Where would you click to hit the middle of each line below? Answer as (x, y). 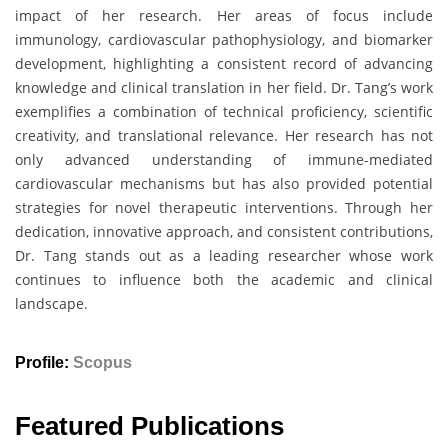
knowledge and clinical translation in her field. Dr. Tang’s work (224, 87)
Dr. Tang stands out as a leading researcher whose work (224, 255)
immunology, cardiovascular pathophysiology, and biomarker (224, 39)
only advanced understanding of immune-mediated (224, 159)
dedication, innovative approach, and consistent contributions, (224, 231)
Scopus (102, 363)
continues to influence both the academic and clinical (224, 279)
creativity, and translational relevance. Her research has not (224, 135)
